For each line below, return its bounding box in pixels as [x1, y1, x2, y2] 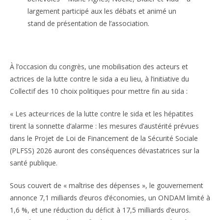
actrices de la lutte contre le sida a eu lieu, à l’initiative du [10, 74, 189, 83]
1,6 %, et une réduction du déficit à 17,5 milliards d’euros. [10, 205, 191, 215]
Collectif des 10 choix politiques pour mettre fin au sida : [10, 86, 188, 96]
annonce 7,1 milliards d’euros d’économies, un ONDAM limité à [10, 192, 210, 202]
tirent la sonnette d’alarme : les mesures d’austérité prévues [10, 121, 199, 131]
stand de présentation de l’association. [27, 18, 149, 28]
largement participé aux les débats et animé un [27, 6, 176, 16]
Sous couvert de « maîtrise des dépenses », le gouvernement [10, 180, 203, 190]
